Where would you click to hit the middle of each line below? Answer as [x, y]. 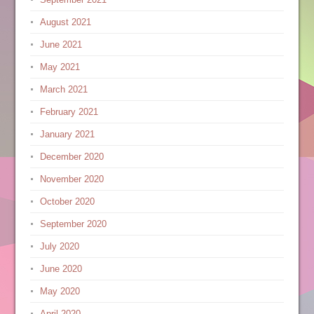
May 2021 [60, 67]
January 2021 [67, 134]
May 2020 [60, 291]
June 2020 [61, 269]
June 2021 [61, 45]
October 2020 [67, 202]
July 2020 [59, 246]
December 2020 [71, 157]
